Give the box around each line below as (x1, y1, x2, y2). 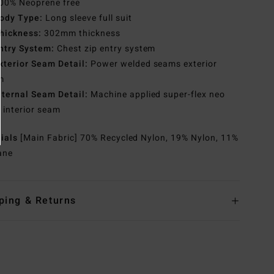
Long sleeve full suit (43, 12, 132, 25)
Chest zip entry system (54, 42, 156, 56)
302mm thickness (42, 27, 120, 40)
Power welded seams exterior (87, 57, 218, 71)
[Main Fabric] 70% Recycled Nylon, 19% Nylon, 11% (20, 131, 239, 145)
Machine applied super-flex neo (87, 88, 226, 102)
